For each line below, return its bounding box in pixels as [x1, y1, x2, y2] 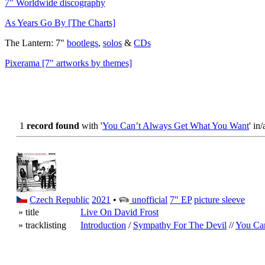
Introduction [80, 220, 126, 230]
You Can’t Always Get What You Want [102, 121, 249, 131]
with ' [79, 121, 102, 131]
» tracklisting [18, 220, 66, 230]
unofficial [130, 195, 167, 205]
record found [27, 121, 79, 131]
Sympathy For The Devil [133, 220, 227, 230]
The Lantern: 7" [5, 38, 67, 48]
